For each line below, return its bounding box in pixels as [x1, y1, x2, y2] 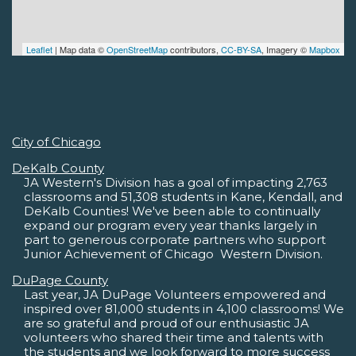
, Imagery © [261, 43, 309, 56]
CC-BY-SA [221, 43, 261, 56]
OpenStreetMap [106, 43, 168, 56]
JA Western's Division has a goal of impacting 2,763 [24, 175, 327, 191]
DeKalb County [12, 161, 104, 176]
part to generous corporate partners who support [24, 232, 326, 248]
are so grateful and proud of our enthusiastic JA [24, 315, 309, 331]
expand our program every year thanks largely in [24, 218, 317, 234]
